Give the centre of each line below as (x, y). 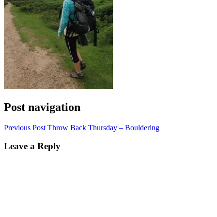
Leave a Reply (32, 146)
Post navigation (42, 107)
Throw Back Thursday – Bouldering (103, 127)
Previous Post (25, 127)
